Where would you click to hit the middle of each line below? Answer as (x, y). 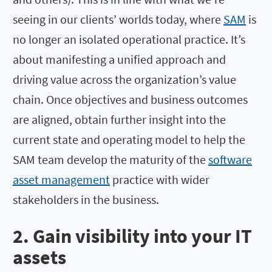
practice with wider (160, 180)
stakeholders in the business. (86, 200)
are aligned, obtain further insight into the (119, 120)
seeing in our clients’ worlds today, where (118, 19)
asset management (61, 180)
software (230, 160)
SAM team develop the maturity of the (110, 160)
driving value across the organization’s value (124, 80)
